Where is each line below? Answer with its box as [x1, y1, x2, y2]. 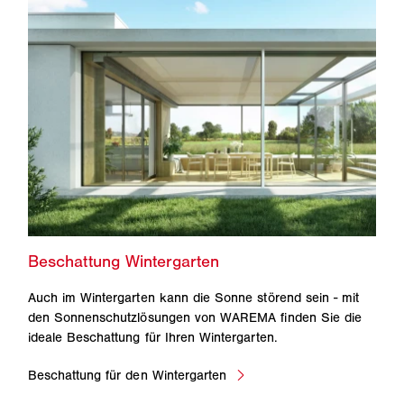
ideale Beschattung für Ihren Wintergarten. [27, 328, 278, 345]
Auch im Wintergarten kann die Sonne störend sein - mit [27, 289, 360, 306]
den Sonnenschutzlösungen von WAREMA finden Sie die [27, 308, 363, 326]
